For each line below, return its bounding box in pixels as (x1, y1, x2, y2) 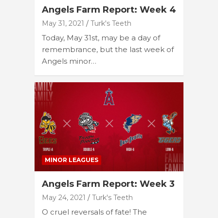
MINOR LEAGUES (45, 156, 98, 164)
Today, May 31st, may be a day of (42, 33, 160, 42)
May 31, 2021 (42, 18, 84, 28)
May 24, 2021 (42, 193, 86, 202)
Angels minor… (42, 56, 96, 66)
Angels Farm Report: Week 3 (42, 179, 175, 190)
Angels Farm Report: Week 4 (42, 4, 176, 15)
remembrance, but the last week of (42, 44, 174, 54)
